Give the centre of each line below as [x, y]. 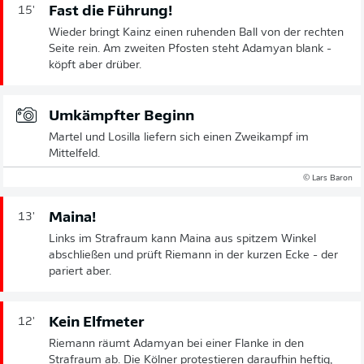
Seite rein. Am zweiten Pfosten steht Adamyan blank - [190, 49]
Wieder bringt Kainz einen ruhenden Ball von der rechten [196, 32]
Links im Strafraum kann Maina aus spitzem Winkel [182, 239]
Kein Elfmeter [97, 323]
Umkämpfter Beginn [121, 116]
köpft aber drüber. [95, 65]
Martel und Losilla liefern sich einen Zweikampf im [179, 137]
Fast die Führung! [110, 11]
